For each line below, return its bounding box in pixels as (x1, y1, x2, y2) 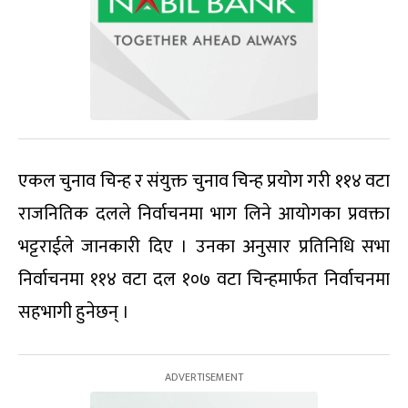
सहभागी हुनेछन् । (18, 297, 129, 329)
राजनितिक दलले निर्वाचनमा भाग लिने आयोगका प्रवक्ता (18, 199, 390, 230)
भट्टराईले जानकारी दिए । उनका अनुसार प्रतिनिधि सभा (18, 231, 390, 263)
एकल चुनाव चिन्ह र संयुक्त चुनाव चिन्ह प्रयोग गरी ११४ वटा (18, 166, 390, 198)
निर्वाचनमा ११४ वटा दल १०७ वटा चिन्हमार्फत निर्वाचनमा (18, 264, 390, 296)
